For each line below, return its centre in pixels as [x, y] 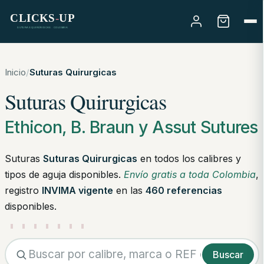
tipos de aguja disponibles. [64, 174]
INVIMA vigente [77, 190]
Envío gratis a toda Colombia [190, 174]
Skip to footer [141, 13]
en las [129, 190]
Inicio [15, 72]
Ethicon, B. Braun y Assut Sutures [131, 127]
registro [23, 190]
